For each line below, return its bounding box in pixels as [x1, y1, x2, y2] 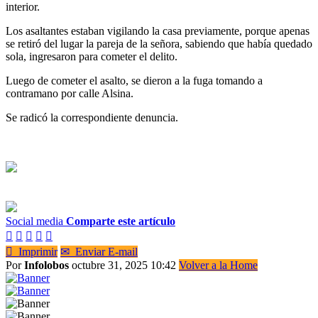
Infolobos [24, 258, 69, 271]
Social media [6, 214, 63, 227]
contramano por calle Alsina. [6, 87, 133, 99]
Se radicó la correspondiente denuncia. [6, 111, 178, 124]
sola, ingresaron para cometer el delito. [6, 50, 177, 62]
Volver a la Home [179, 258, 258, 271]
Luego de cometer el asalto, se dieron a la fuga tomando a [6, 74, 263, 87]
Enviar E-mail [70, 245, 138, 258]
